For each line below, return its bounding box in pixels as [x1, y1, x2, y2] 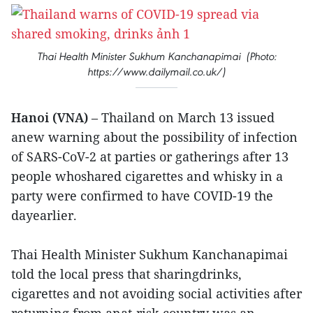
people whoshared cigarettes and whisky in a [11, 168, 283, 184]
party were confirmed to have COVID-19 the [11, 187, 273, 204]
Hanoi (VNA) [11, 109, 88, 126]
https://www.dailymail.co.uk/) [87, 65, 226, 78]
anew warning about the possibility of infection [11, 129, 298, 145]
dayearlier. [11, 207, 77, 224]
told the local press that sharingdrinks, [11, 265, 242, 282]
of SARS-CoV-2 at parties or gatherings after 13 [11, 148, 289, 165]
